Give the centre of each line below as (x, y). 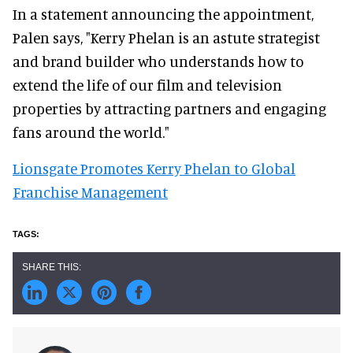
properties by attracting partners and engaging (169, 108)
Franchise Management (90, 191)
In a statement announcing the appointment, (163, 13)
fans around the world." (91, 132)
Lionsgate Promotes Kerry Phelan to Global (154, 168)
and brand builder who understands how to (158, 61)
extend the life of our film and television (147, 84)
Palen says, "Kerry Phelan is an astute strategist (166, 37)
